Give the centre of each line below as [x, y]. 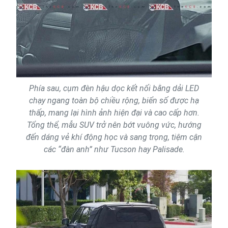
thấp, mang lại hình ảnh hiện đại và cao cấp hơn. [114, 112]
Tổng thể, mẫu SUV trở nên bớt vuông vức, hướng [114, 125]
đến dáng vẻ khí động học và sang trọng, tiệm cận [114, 137]
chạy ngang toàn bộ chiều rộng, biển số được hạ [114, 100]
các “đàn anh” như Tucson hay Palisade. [114, 149]
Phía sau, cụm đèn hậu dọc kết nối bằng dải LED [114, 88]
